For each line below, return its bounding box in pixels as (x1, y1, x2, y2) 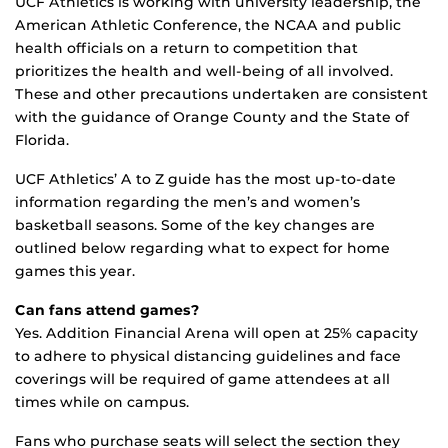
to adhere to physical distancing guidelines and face (15, 347, 401, 366)
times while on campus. (15, 393, 189, 412)
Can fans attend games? (15, 301, 200, 320)
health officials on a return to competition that (15, 39, 358, 58)
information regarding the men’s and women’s (15, 193, 360, 212)
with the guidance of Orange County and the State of (15, 108, 409, 127)
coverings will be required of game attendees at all (15, 370, 390, 389)
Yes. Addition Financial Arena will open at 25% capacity (15, 324, 418, 343)
